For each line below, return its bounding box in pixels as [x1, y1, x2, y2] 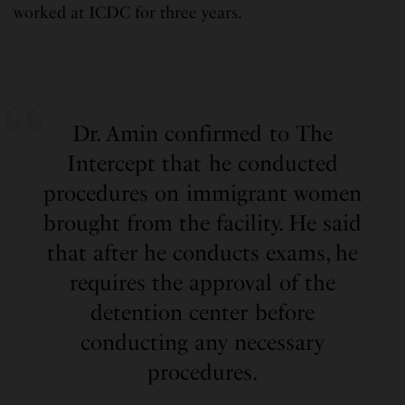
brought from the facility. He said [42, 210, 363, 237]
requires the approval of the [70, 269, 335, 297]
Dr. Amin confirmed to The [72, 120, 333, 147]
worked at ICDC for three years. [14, 3, 243, 24]
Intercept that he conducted [67, 150, 338, 177]
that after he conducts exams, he [46, 240, 359, 267]
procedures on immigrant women [43, 180, 362, 207]
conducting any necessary [80, 329, 325, 356]
